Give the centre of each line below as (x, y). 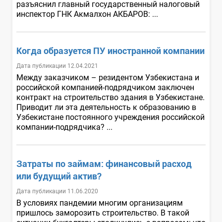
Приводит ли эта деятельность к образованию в (106, 107)
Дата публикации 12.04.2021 (57, 66)
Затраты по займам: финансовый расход (104, 164)
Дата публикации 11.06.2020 (57, 191)
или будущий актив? (59, 176)
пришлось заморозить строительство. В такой (103, 213)
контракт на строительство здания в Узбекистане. (111, 97)
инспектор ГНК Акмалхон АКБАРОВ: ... (88, 14)
